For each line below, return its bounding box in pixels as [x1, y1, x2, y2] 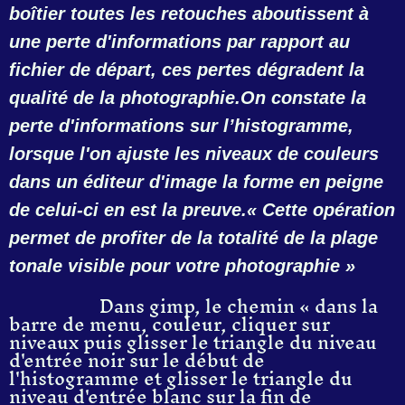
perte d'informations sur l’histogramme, [9, 115, 353, 136]
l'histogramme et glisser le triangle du [9, 356, 353, 400]
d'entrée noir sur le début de [9, 338, 265, 381]
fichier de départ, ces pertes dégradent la [9, 59, 364, 80]
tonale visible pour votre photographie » [9, 255, 355, 276]
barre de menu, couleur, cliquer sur [9, 302, 330, 345]
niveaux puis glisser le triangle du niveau [9, 320, 377, 363]
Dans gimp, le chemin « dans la [9, 284, 378, 327]
